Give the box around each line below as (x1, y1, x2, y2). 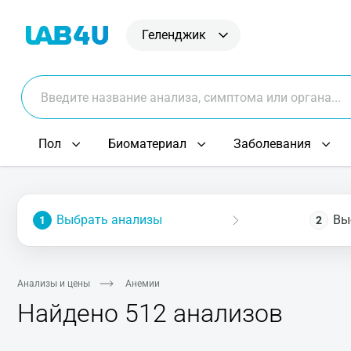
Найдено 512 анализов (17, 299, 283, 328)
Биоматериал (108, 136, 186, 151)
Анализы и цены (17, 278, 90, 289)
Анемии (125, 278, 160, 289)
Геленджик (142, 27, 206, 42)
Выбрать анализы (56, 212, 162, 227)
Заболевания (233, 136, 311, 151)
